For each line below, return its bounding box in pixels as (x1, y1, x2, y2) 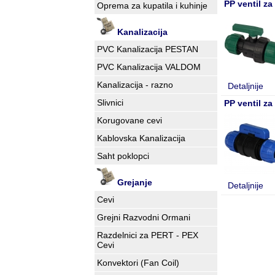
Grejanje (114, 177, 152, 187)
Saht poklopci (96, 151, 149, 161)
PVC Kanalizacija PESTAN (96, 44, 198, 54)
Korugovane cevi (96, 115, 162, 125)
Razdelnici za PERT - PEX (96, 230, 198, 240)
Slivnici (96, 98, 123, 107)
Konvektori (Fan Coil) (96, 258, 179, 268)
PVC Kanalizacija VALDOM (96, 62, 201, 72)
